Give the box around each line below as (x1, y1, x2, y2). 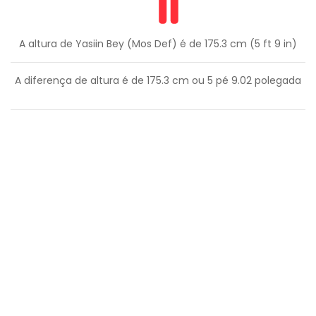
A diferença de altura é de (15, 73, 147, 88)
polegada (252, 73, 301, 88)
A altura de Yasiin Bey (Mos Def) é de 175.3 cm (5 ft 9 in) (19, 37, 297, 51)
